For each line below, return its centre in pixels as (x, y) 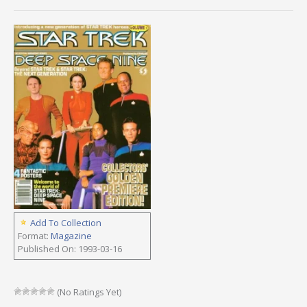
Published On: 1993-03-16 (70, 249)
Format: (34, 236)
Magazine (71, 236)
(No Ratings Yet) (88, 292)
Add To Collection (66, 223)
